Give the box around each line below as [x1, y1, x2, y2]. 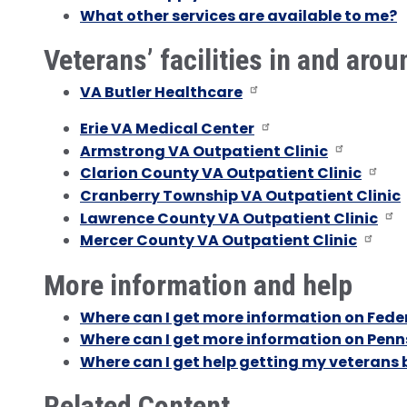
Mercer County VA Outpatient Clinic [80, 230, 357, 252]
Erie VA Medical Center [80, 118, 254, 140]
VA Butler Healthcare [80, 81, 243, 103]
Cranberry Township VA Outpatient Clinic [80, 184, 401, 206]
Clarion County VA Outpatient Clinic [80, 163, 362, 184]
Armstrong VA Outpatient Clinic [80, 140, 328, 162]
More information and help [44, 267, 352, 303]
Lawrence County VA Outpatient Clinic [80, 207, 378, 229]
